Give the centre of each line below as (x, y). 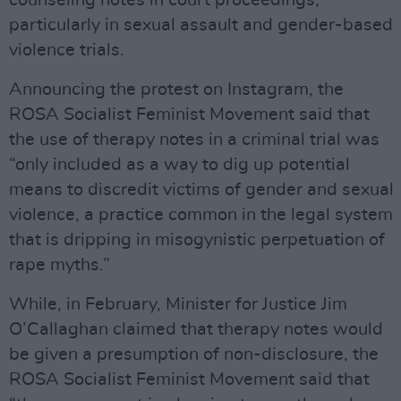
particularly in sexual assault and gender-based (201, 25)
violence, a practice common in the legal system (201, 215)
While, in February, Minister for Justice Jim (178, 304)
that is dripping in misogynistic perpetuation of (197, 240)
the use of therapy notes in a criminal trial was (194, 140)
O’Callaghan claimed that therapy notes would (196, 329)
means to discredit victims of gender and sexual (201, 190)
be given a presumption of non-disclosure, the (194, 354)
